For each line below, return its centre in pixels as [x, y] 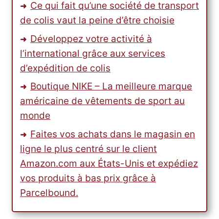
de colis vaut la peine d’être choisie [97, 20]
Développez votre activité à [91, 39]
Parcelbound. [49, 193]
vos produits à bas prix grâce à [88, 178]
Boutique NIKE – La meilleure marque [111, 87]
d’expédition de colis [65, 68]
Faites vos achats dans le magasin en [113, 134]
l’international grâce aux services [93, 53]
